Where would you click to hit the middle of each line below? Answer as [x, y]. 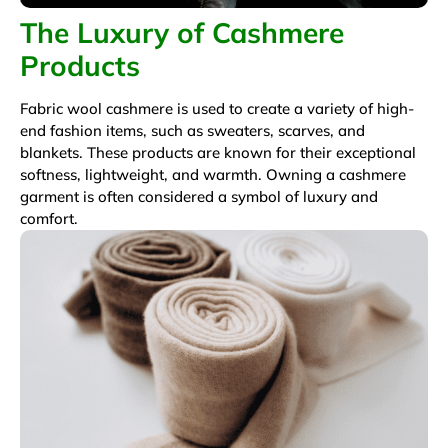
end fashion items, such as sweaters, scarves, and [192, 130]
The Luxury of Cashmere [182, 32]
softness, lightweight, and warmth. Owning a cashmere [213, 174]
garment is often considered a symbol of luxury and [199, 196]
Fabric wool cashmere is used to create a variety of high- [217, 108]
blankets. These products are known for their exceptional [218, 152]
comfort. [49, 218]
